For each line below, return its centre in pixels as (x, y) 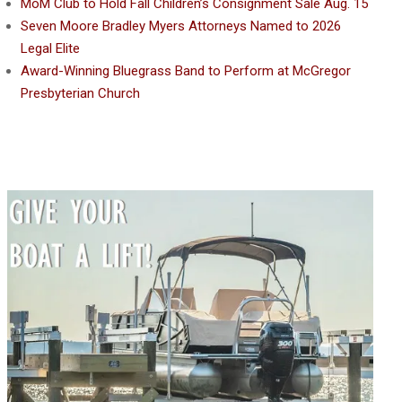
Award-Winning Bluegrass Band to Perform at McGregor (186, 70)
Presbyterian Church (80, 93)
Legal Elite (50, 48)
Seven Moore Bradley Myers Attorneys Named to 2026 (181, 26)
